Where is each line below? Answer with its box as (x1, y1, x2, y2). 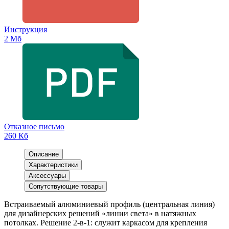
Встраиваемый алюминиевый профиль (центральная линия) (4, 200, 215, 209)
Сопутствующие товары (29, 182, 103, 191)
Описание (29, 150, 59, 158)
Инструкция (4, 25, 47, 34)
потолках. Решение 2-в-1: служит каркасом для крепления (4, 218, 207, 227)
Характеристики (29, 161, 78, 169)
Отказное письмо (4, 122, 64, 131)
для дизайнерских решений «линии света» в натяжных (4, 209, 196, 218)
